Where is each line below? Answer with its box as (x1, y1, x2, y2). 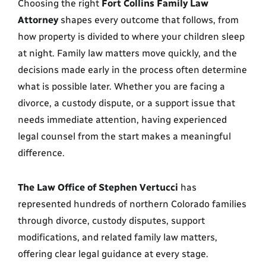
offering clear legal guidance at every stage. (18, 248, 208, 259)
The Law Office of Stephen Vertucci (18, 182, 178, 193)
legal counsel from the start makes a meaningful (18, 131, 231, 142)
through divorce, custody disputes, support (18, 215, 205, 226)
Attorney (18, 14, 61, 26)
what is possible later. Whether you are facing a (18, 81, 225, 92)
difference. (18, 147, 65, 159)
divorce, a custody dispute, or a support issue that (18, 97, 235, 109)
